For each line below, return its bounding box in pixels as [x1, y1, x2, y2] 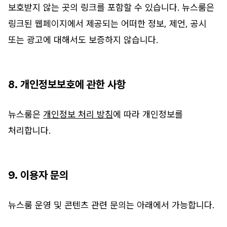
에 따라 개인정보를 [113, 109, 183, 120]
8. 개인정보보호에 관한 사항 [8, 78, 136, 91]
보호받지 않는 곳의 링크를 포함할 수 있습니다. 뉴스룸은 [8, 2, 214, 13]
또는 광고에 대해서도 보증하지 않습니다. [8, 34, 158, 46]
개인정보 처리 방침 [43, 109, 113, 120]
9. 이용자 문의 [8, 169, 68, 182]
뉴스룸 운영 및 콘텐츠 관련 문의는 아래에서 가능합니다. [8, 200, 214, 211]
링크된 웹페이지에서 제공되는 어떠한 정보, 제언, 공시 [8, 18, 207, 29]
